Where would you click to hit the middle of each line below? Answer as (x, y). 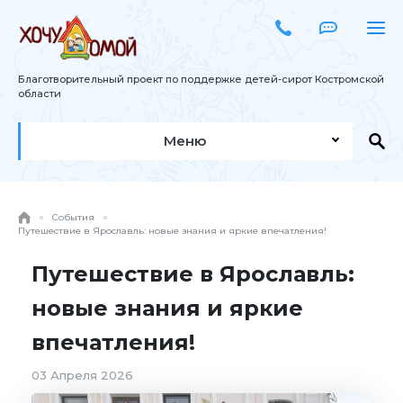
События (73, 218)
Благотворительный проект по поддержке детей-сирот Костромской (201, 80)
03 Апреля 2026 (82, 376)
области (40, 94)
